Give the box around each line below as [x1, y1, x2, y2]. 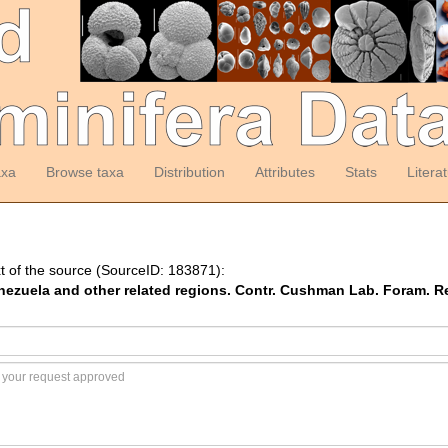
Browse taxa [45, 164, 124, 180]
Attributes [254, 164, 315, 180]
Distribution [153, 164, 225, 180]
